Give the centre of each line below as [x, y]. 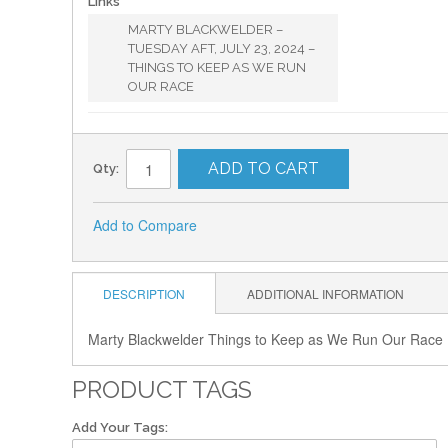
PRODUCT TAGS [162, 389]
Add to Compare [145, 225]
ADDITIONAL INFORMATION [325, 293]
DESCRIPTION [144, 293]
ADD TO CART [263, 168]
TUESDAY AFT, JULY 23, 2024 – [221, 48]
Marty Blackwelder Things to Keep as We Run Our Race [265, 339]
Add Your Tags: [120, 427]
